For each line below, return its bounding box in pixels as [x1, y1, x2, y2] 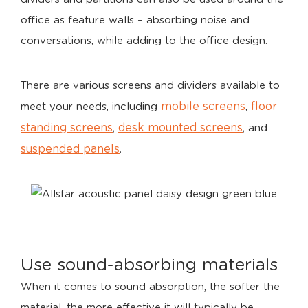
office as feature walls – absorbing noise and [21, 14, 250, 25]
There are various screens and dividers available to [21, 80, 280, 91]
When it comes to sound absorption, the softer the [21, 281, 280, 292]
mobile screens [161, 100, 245, 112]
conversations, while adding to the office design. [21, 35, 267, 46]
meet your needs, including [21, 101, 161, 112]
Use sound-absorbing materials [21, 256, 278, 274]
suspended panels [21, 143, 120, 155]
